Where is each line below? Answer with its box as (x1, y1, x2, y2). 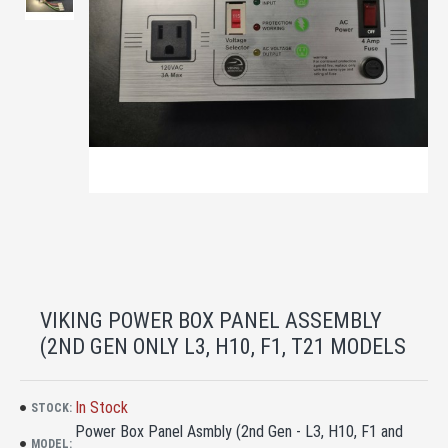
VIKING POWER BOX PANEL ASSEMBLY (40, 308, 382, 333)
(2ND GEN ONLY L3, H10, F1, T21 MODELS (40, 334, 406, 359)
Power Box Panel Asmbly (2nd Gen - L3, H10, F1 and (75, 422, 403, 441)
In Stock (75, 398, 128, 417)
